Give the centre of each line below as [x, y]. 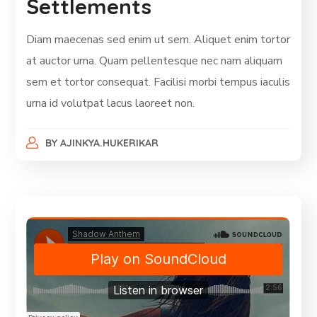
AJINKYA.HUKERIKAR [109, 143]
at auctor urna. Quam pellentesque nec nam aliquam [155, 60]
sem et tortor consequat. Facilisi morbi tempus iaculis [158, 82]
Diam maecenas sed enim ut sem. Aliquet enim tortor [158, 39]
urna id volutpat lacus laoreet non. [111, 103]
